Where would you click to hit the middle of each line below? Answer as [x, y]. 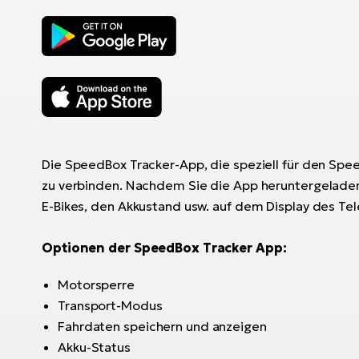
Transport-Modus [110, 305]
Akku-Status [94, 347]
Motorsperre [96, 284]
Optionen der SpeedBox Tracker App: [164, 247]
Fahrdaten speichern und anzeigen [162, 326]
